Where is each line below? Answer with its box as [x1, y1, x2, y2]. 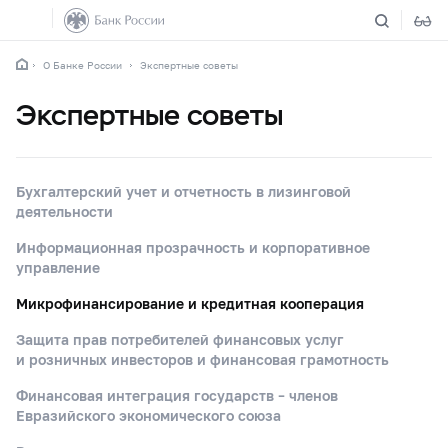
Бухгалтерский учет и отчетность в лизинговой [16, 183, 351, 200]
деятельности [16, 203, 113, 220]
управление [16, 259, 100, 276]
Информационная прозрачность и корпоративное [16, 239, 370, 256]
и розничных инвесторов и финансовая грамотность [16, 351, 389, 368]
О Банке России [43, 59, 122, 71]
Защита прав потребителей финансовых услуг [16, 331, 344, 348]
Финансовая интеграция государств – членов [16, 387, 338, 404]
